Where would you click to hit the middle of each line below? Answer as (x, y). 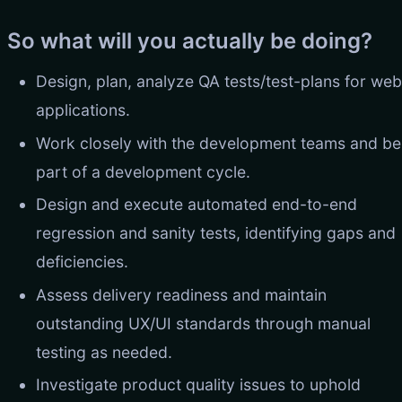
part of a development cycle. (143, 171)
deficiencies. (82, 262)
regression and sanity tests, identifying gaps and (216, 233)
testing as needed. (104, 352)
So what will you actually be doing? (190, 41)
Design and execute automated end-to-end (197, 205)
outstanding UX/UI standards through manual (203, 323)
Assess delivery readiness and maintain (181, 294)
